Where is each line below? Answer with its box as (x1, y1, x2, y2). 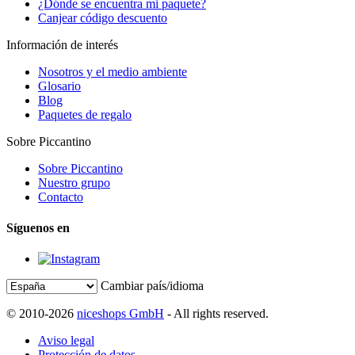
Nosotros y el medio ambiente (38, 64, 187, 78)
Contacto (38, 189, 83, 204)
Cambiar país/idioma (101, 279, 204, 293)
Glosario (38, 78, 81, 93)
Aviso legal (38, 334, 94, 348)
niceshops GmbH (77, 307, 164, 321)
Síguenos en (6, 220, 70, 235)
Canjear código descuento (38, 10, 167, 25)
